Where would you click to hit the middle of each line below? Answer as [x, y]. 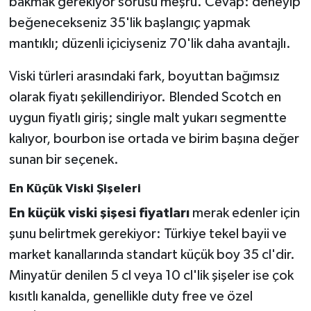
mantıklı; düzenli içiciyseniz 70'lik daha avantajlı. [150, 44]
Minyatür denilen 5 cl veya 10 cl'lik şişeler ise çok [151, 275]
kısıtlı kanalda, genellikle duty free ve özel [131, 296]
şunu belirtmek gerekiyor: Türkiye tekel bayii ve [148, 234]
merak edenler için [244, 213]
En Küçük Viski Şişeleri [75, 189]
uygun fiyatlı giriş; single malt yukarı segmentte [148, 118]
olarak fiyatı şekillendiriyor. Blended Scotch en [145, 98]
